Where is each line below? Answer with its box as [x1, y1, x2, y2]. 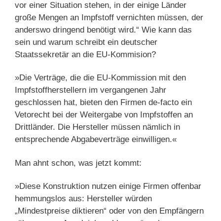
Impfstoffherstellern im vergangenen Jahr [15, 85, 166, 95]
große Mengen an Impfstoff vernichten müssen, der [15, 13, 203, 23]
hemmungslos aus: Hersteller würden [15, 193, 152, 203]
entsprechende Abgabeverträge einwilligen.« [15, 135, 177, 145]
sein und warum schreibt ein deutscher [15, 37, 157, 47]
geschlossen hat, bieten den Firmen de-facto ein [15, 98, 192, 108]
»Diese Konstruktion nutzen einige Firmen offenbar [15, 181, 201, 191]
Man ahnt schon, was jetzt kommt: [15, 158, 142, 168]
